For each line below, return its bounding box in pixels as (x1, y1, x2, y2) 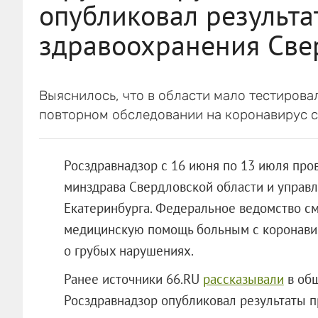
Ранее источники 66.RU (63, 270, 203, 287)
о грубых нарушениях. (63, 241, 194, 259)
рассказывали (202, 270, 284, 287)
